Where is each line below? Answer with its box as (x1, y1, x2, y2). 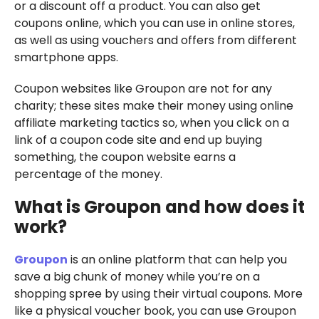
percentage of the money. (14, 165, 162, 182)
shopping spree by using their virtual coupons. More (14, 285, 303, 302)
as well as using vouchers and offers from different (14, 31, 297, 48)
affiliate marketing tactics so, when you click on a (14, 114, 289, 131)
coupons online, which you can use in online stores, (14, 14, 295, 31)
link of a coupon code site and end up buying (14, 131, 262, 148)
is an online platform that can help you (67, 251, 287, 268)
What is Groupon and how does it (14, 194, 305, 219)
